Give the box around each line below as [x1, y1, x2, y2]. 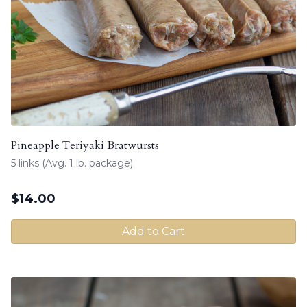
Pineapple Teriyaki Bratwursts [11, 137, 159, 153]
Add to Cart [122, 224, 185, 238]
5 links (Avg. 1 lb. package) [11, 156, 133, 169]
